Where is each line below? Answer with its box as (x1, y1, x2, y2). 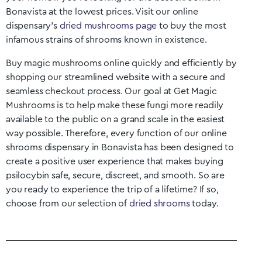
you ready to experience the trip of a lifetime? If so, (6, 185, 219, 194)
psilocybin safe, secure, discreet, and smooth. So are (6, 171, 225, 180)
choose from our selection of (6, 199, 129, 208)
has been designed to (144, 143, 234, 152)
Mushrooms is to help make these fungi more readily (6, 101, 224, 110)
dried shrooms (129, 199, 190, 208)
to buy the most (157, 21, 226, 30)
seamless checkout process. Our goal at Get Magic (6, 87, 217, 96)
